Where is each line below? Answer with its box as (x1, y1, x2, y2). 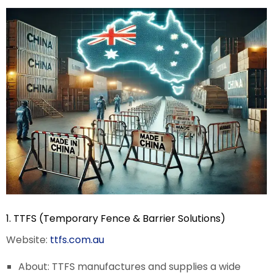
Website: (6, 232, 50, 247)
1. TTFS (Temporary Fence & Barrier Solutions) (6, 211, 225, 225)
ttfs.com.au (50, 232, 104, 247)
